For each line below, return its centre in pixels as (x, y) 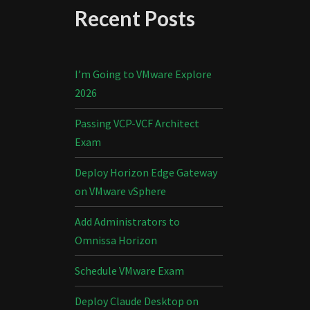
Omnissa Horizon (116, 240)
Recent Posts (135, 18)
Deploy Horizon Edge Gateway (146, 172)
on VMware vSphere (120, 191)
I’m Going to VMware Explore (143, 74)
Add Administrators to (127, 221)
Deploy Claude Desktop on (136, 301)
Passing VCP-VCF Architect (137, 123)
